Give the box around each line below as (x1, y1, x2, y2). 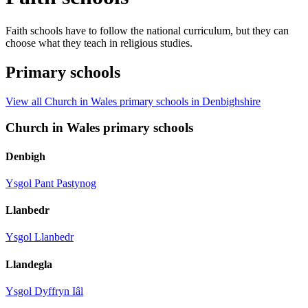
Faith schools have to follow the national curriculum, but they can (5, 24, 289, 36)
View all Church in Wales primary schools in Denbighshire (5, 95, 261, 107)
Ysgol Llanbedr (5, 231, 74, 243)
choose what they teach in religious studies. (5, 36, 195, 49)
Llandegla (5, 258, 52, 270)
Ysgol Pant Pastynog (5, 177, 96, 189)
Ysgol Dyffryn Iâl (5, 285, 83, 297)
